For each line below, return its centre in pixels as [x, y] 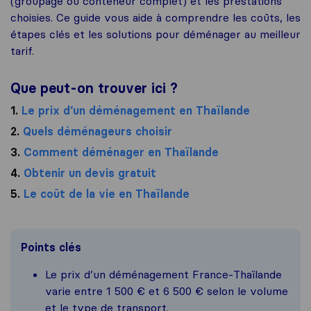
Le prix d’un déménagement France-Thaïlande [163, 275]
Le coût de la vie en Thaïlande [105, 194]
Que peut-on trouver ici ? [94, 89]
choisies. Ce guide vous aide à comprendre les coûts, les [155, 18]
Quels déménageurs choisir [96, 132]
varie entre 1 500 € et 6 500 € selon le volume [167, 291]
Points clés [51, 247]
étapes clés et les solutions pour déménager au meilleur [155, 34]
